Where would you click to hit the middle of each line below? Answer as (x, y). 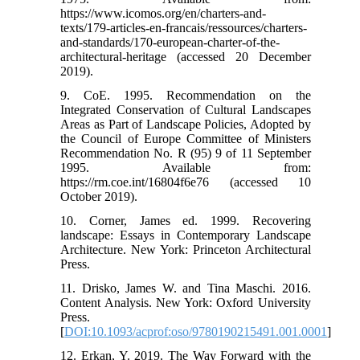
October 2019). (99, 197)
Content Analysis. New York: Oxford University (186, 303)
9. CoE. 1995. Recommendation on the (186, 96)
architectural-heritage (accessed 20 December (186, 57)
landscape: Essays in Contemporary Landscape (186, 235)
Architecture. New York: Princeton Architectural (186, 250)
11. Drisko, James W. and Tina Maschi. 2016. (186, 288)
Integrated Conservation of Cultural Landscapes (186, 110)
